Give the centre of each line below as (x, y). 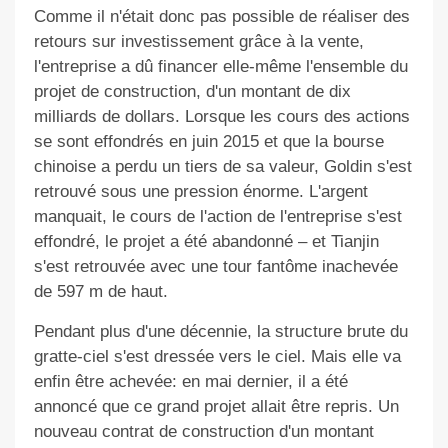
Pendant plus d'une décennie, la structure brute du (220, 332)
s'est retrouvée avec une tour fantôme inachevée (215, 267)
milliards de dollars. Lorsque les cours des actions (221, 117)
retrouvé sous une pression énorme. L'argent (200, 192)
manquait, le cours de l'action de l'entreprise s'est (217, 217)
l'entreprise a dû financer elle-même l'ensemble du (220, 67)
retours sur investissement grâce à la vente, (198, 42)
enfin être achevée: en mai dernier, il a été (190, 382)
